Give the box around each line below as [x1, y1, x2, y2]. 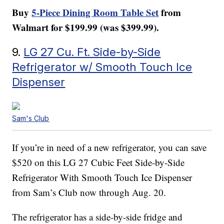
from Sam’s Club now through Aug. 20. [12, 186, 166, 199]
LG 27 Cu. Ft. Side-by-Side [23, 45, 161, 59]
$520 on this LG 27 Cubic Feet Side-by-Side [12, 156, 185, 169]
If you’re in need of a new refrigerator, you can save [12, 141, 207, 154]
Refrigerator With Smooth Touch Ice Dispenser [12, 171, 192, 184]
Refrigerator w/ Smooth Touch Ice [12, 60, 192, 74]
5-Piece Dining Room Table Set [31, 5, 159, 19]
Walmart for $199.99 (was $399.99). [12, 20, 159, 34]
